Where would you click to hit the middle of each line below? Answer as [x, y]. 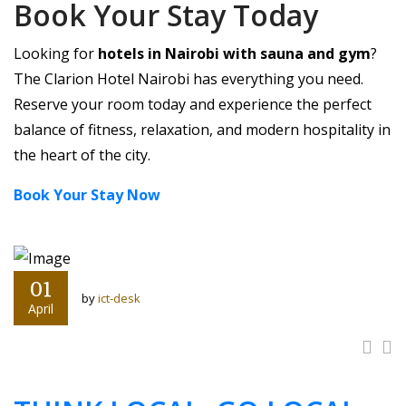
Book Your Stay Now [87, 195]
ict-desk [119, 298]
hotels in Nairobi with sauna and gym [234, 53]
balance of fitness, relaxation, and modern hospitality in [202, 130]
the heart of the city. [82, 155]
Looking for [56, 53]
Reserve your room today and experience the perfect [193, 104]
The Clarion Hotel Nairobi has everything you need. [188, 79]
